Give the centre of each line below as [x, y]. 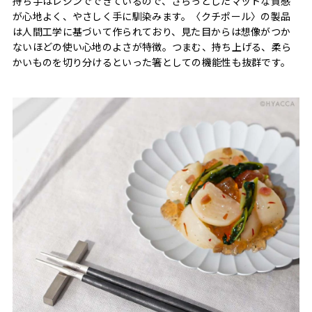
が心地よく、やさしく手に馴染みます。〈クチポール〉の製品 [152, 16]
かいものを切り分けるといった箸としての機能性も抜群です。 [152, 62]
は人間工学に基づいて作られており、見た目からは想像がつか [152, 31]
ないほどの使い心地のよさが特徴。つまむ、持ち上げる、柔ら [152, 46]
